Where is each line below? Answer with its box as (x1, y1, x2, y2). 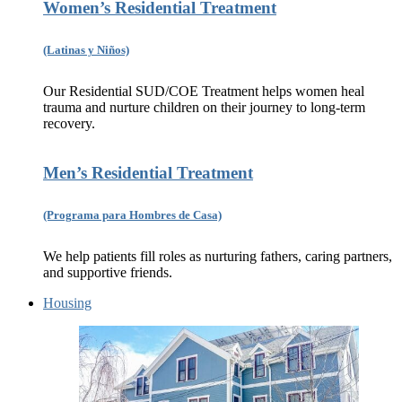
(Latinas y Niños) (43, 43, 129, 57)
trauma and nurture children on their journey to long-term (43, 100, 365, 116)
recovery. (43, 116, 95, 132)
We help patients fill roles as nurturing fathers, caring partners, (43, 249, 392, 265)
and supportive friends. (43, 265, 172, 281)
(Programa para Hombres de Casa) (43, 208, 222, 222)
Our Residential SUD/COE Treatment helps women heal (43, 83, 364, 100)
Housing (43, 295, 92, 311)
